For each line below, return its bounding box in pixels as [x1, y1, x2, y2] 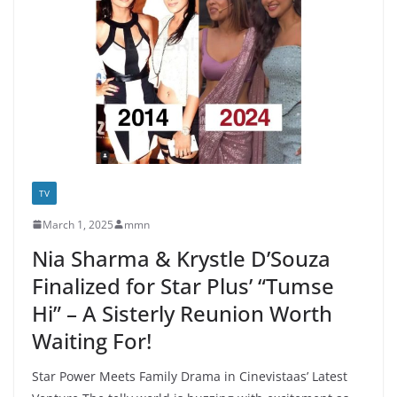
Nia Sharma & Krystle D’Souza [32, 243, 331, 273]
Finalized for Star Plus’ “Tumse [32, 270, 334, 300]
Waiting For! [32, 325, 152, 355]
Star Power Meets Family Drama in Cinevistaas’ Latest [32, 367, 347, 385]
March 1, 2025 [43, 216, 113, 232]
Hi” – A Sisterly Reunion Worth [32, 298, 332, 328]
